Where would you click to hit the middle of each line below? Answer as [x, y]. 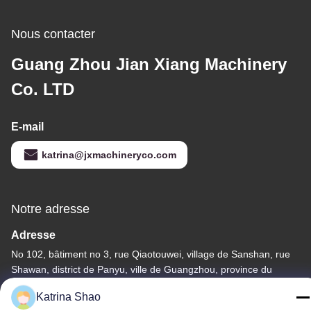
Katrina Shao [68, 297]
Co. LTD [43, 89]
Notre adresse [50, 209]
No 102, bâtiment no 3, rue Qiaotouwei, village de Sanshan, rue [151, 254]
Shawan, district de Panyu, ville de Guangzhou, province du [142, 269]
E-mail [27, 126]
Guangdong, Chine [53, 284]
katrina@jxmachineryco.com [109, 154]
